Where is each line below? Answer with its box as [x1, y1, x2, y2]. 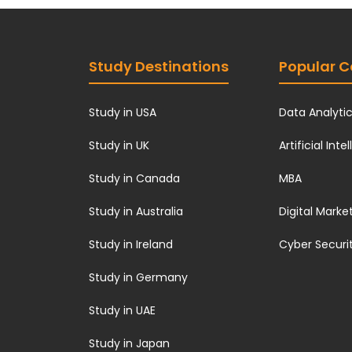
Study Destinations [89, 57, 229, 76]
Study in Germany [89, 269, 189, 285]
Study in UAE [89, 302, 156, 318]
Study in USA [89, 104, 157, 120]
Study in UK [89, 137, 150, 153]
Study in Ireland [89, 236, 174, 252]
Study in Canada [89, 170, 181, 186]
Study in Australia [89, 203, 184, 219]
